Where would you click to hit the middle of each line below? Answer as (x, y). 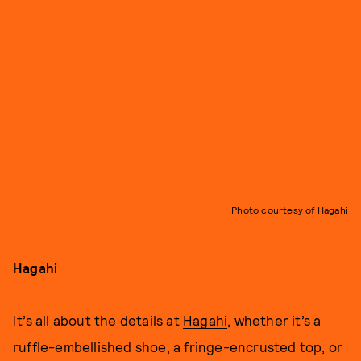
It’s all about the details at (98, 320)
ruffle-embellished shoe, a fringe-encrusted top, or (178, 346)
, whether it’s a (274, 320)
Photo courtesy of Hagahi (290, 209)
